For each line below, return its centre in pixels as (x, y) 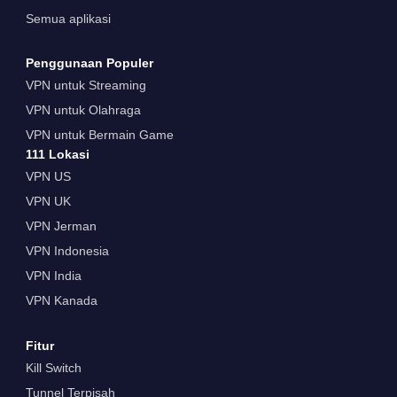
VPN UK (48, 202)
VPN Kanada (61, 301)
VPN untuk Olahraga (83, 110)
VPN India (53, 276)
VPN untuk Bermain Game (99, 135)
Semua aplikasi (68, 18)
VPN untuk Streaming (86, 86)
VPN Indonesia (67, 251)
